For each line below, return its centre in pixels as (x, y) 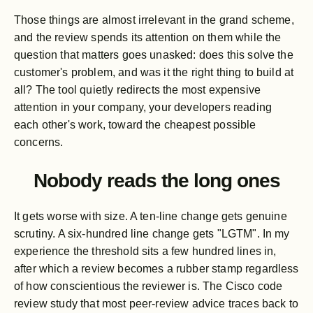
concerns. (39, 142)
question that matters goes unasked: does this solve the (154, 54)
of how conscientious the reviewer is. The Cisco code (148, 286)
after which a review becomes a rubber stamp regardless (156, 268)
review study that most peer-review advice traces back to (156, 303)
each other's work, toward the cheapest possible (135, 124)
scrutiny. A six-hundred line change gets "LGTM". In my (152, 233)
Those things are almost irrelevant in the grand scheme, (154, 20)
